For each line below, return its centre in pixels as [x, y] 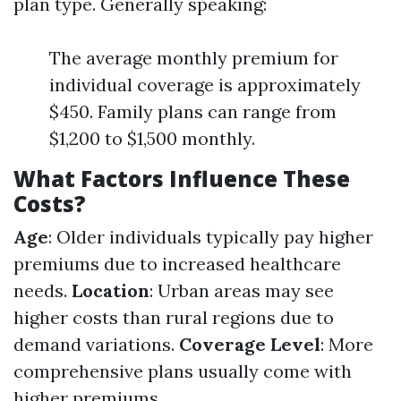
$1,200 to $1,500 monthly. [152, 138]
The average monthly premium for [194, 58]
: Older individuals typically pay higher [211, 237]
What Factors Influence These [182, 179]
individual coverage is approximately [205, 85]
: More [347, 344]
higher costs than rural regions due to [174, 317]
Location [111, 290]
